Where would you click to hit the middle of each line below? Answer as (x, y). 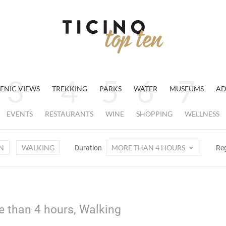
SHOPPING (154, 114)
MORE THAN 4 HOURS (149, 148)
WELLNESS (202, 114)
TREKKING (69, 89)
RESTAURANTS (69, 114)
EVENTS (20, 114)
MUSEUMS (186, 89)
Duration (89, 148)
